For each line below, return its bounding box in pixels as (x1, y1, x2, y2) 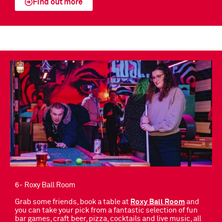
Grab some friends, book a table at (15, 199, 130, 206)
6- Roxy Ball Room (15, 182, 75, 189)
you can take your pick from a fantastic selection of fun (15, 207, 198, 215)
